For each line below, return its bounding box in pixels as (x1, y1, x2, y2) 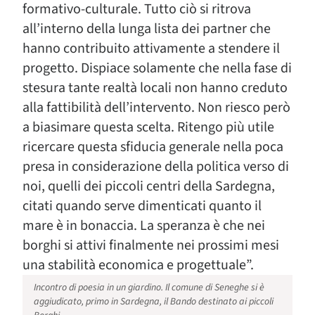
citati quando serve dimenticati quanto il (22, 196, 262, 216)
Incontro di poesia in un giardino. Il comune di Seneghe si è (34, 281, 264, 295)
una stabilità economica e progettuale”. (22, 255, 254, 275)
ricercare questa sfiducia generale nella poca (22, 137, 283, 157)
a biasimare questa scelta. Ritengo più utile (22, 117, 274, 137)
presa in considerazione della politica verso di (22, 157, 289, 176)
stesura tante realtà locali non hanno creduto (22, 78, 288, 98)
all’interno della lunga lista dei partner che (22, 19, 271, 39)
